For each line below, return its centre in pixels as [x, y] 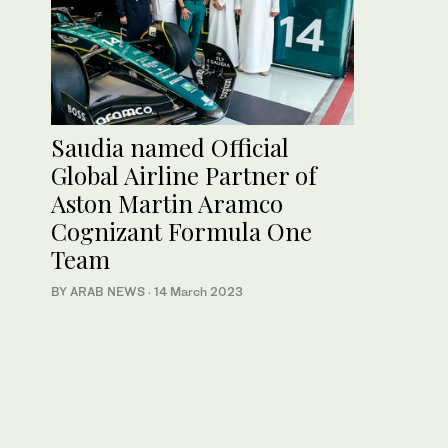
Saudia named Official [170, 146]
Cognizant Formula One [181, 230]
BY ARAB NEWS [99, 291]
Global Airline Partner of [184, 174]
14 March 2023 [198, 291]
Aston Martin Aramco [167, 202]
